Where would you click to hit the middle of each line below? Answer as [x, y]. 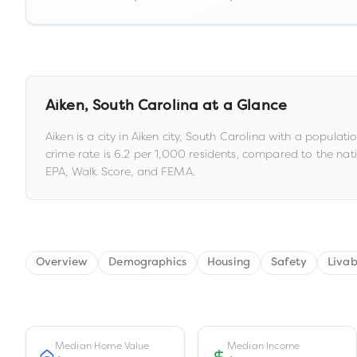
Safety [289, 263]
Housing [229, 263]
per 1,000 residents [183, 154]
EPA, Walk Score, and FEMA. [120, 171]
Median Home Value [102, 346]
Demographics [148, 263]
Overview [62, 263]
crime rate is [80, 154]
